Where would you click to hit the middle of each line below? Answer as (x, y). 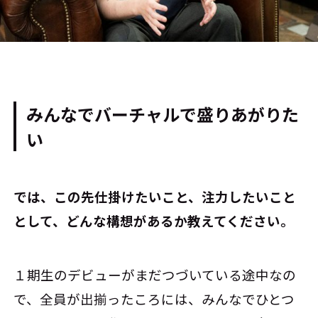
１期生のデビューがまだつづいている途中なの (155, 275)
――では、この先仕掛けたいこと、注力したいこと (155, 197)
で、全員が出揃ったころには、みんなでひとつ (154, 299)
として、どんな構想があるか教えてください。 (154, 221)
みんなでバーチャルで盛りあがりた (163, 114)
